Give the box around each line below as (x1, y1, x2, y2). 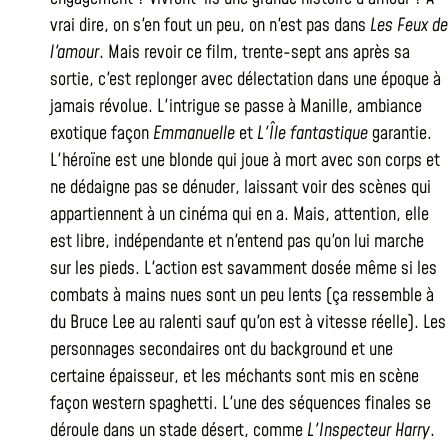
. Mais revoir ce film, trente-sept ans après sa (99, 40, 410, 65)
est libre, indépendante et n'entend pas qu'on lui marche (50, 229, 424, 254)
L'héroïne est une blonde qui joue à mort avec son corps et (50, 148, 440, 173)
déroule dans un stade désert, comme (50, 418, 307, 443)
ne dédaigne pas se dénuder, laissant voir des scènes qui (50, 175, 431, 200)
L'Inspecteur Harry (307, 418, 430, 443)
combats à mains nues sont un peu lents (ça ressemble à (50, 283, 434, 308)
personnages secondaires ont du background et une (50, 337, 393, 362)
